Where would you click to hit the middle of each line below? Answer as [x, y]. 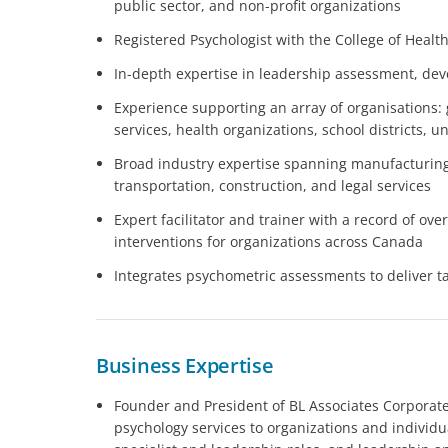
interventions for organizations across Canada [268, 241]
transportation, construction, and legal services [272, 185]
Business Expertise [185, 365]
